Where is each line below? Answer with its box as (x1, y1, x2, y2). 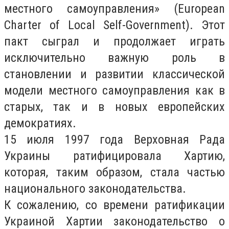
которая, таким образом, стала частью (4, 165, 225, 179)
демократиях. (4, 116, 76, 130)
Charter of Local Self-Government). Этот (4, 18, 225, 32)
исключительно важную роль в (4, 51, 225, 65)
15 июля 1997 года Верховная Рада (4, 132, 225, 147)
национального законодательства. (4, 181, 186, 196)
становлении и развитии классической (4, 67, 225, 81)
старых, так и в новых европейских (4, 100, 225, 114)
